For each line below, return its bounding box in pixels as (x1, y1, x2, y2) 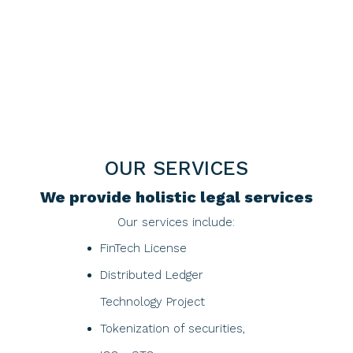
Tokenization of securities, (100, 321, 245, 336)
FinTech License (100, 241, 187, 255)
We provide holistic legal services (39, 188, 313, 206)
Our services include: (117, 215, 236, 229)
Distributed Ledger (100, 268, 203, 282)
